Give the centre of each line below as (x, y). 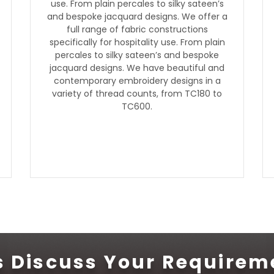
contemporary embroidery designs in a (137, 81)
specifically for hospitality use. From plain (137, 42)
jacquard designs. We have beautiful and (137, 68)
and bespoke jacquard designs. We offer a (137, 17)
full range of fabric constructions (137, 29)
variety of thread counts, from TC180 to (137, 94)
